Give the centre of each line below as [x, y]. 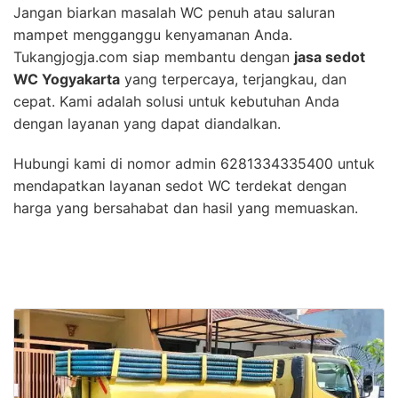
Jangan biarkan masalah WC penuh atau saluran [174, 12]
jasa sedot [330, 56]
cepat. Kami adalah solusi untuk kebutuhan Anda [176, 101]
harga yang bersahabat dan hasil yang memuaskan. [186, 207]
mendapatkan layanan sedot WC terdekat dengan [180, 185]
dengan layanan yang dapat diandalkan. [147, 123]
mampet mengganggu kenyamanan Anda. [153, 34]
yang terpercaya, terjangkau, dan [233, 79]
